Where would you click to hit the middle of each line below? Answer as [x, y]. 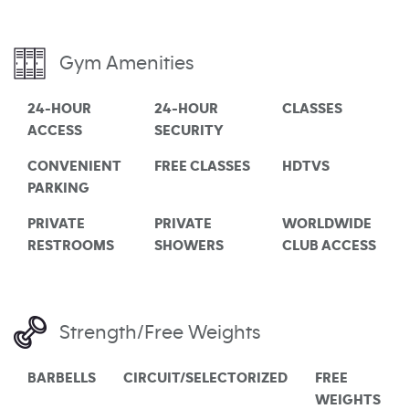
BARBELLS [62, 378]
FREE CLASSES [203, 167]
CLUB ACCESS [329, 246]
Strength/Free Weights [160, 333]
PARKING [58, 189]
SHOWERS [189, 246]
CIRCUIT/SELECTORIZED [205, 378]
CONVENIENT [74, 167]
